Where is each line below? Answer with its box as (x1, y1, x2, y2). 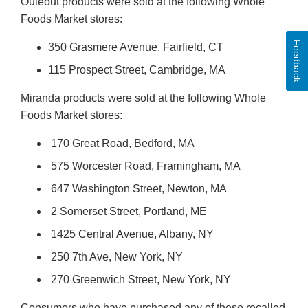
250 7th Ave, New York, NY (48, 251, 183, 263)
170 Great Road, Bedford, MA (48, 137, 195, 150)
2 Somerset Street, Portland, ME (48, 206, 207, 218)
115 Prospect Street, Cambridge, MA (48, 64, 225, 76)
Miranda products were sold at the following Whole (21, 92, 266, 104)
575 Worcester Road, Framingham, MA (48, 160, 241, 173)
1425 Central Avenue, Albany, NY (48, 228, 214, 241)
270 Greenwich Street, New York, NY (48, 274, 231, 286)
